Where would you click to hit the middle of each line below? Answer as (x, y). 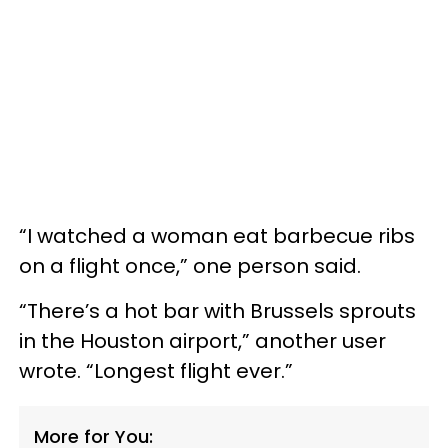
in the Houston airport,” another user (202, 341)
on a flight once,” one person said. (190, 266)
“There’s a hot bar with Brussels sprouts (217, 311)
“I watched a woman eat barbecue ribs (217, 236)
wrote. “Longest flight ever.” (156, 371)
